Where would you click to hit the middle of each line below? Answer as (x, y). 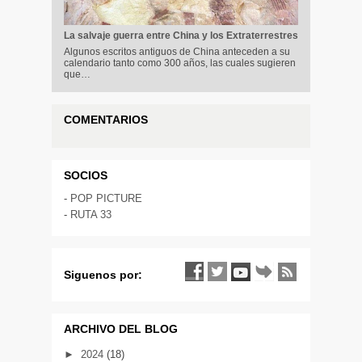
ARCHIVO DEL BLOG (121, 329)
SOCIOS (86, 176)
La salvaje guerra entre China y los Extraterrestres (181, 36)
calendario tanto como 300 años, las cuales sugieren (180, 63)
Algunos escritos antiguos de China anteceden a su (177, 52)
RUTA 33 (91, 215)
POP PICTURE (106, 199)
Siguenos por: (103, 275)
